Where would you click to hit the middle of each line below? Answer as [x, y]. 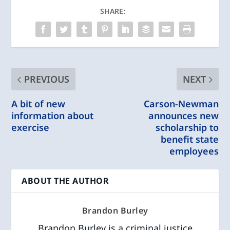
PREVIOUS [47, 79]
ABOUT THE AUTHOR [65, 181]
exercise [31, 128]
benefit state [189, 139]
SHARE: [112, 11]
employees [194, 151]
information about [53, 116]
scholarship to [187, 128]
